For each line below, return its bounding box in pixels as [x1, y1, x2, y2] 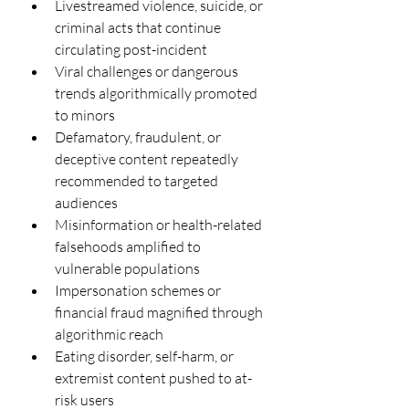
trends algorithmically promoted [55, 83, 260, 102]
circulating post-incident [55, 39, 207, 58]
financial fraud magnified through [55, 302, 266, 321]
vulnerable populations [55, 258, 200, 278]
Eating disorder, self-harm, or [55, 346, 236, 365]
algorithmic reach [55, 324, 163, 343]
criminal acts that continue [55, 17, 224, 37]
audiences [55, 193, 118, 212]
